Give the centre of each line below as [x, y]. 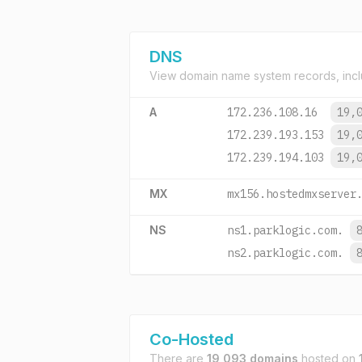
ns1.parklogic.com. [285, 230]
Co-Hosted [192, 339]
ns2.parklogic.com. [285, 253]
